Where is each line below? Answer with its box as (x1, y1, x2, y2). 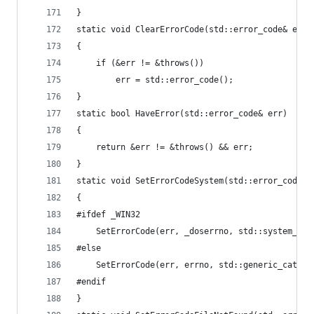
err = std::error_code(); (116, 75, 233, 85)
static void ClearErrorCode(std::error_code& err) (76, 25, 312, 34)
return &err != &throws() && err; (96, 142, 253, 152)
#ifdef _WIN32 (76, 210, 140, 219)
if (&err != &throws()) (96, 58, 204, 68)
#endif (76, 277, 106, 287)
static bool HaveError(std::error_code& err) (76, 109, 287, 118)
